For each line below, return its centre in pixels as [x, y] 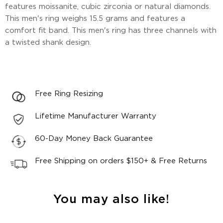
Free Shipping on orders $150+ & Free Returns [121, 161]
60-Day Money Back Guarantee [94, 139]
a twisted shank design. [48, 43]
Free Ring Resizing [69, 94]
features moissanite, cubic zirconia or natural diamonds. [108, 7]
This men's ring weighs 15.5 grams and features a [95, 19]
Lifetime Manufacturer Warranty [96, 116]
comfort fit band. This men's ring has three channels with [111, 31]
